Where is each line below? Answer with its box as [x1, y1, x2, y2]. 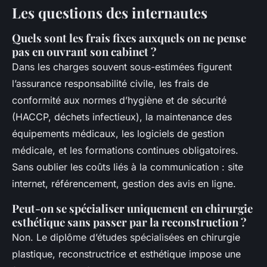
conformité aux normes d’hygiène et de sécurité [12, 94, 226, 107]
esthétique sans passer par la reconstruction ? [12, 215, 247, 230]
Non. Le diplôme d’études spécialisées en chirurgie [12, 231, 240, 244]
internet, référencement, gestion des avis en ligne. [12, 178, 236, 190]
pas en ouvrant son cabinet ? [12, 44, 157, 60]
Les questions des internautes [12, 3, 207, 23]
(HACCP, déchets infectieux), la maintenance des [12, 111, 232, 123]
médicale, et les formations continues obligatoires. [12, 144, 238, 157]
